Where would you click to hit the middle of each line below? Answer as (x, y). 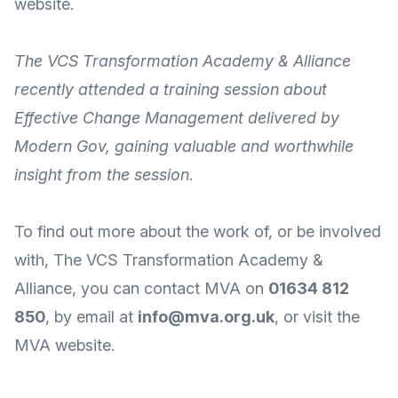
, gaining (139, 146)
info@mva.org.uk (206, 317)
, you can (108, 288)
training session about (245, 89)
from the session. (128, 175)
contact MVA (192, 288)
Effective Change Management (129, 118)
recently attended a (89, 89)
